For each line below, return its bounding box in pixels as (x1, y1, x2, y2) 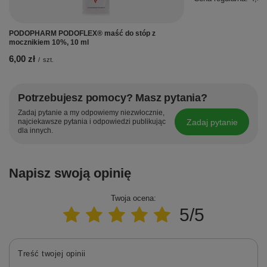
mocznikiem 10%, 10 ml (9, 38, 89, 47)
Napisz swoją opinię (9, 166, 131, 181)
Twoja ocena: (111, 194, 156, 203)
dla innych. (18, 126, 53, 135)
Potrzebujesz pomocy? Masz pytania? (18, 92, 207, 104)
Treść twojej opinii (18, 249, 86, 259)
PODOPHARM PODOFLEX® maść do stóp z (9, 29, 156, 38)
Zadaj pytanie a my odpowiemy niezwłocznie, (18, 108, 164, 117)
